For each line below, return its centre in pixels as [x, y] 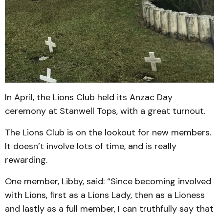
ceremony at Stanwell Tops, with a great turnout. [105, 111]
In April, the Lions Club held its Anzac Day [89, 98]
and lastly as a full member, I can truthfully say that [109, 209]
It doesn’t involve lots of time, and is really [91, 146]
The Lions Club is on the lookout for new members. [108, 133]
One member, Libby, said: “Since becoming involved [108, 182]
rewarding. [26, 160]
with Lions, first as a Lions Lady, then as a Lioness [105, 195]
